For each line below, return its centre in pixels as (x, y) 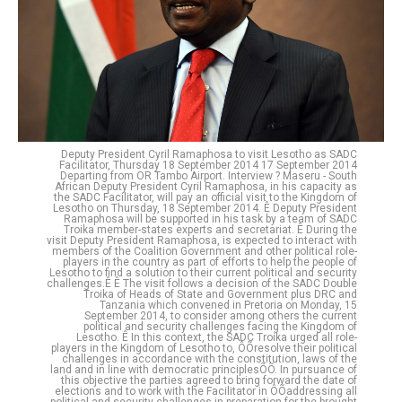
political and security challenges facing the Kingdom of (220, 326)
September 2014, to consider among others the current (221, 315)
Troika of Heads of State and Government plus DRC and (220, 294)
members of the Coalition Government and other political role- (205, 251)
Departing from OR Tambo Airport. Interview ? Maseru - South (209, 175)
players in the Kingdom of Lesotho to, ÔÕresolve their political (204, 348)
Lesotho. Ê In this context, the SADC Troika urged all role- (217, 337)
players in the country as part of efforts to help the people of (210, 262)
